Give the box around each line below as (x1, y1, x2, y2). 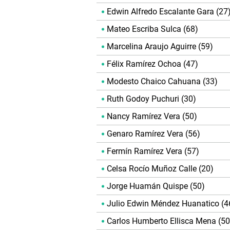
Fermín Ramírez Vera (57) (107, 146, 199, 157)
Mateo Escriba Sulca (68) (107, 24, 198, 34)
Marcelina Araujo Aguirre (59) (107, 42, 213, 52)
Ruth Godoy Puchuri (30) (107, 94, 196, 104)
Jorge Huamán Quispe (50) (107, 181, 205, 191)
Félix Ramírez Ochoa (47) (107, 59, 198, 69)
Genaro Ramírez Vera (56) (107, 129, 200, 139)
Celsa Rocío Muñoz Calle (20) (107, 164, 214, 174)
